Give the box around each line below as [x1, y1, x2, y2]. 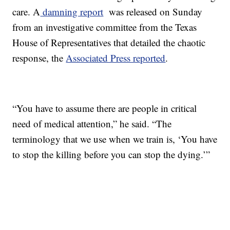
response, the [12, 51, 66, 65]
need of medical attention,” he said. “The [12, 117, 172, 130]
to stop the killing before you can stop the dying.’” [12, 148, 210, 161]
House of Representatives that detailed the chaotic [12, 36, 206, 49]
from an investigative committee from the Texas [12, 21, 197, 34]
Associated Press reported [66, 51, 166, 65]
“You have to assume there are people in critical [12, 102, 197, 115]
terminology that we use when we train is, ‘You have [12, 132, 218, 146]
